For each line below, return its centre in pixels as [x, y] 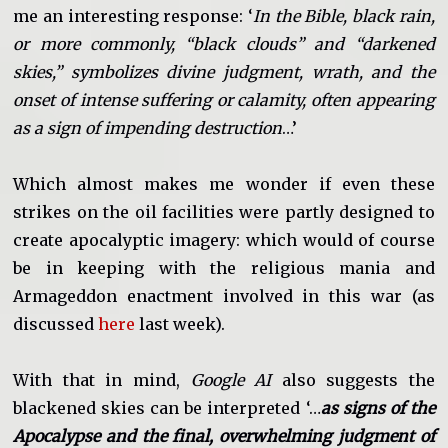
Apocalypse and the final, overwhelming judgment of [224, 435]
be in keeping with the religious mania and [224, 267]
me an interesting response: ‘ [133, 15]
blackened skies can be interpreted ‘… [167, 407]
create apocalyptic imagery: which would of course [224, 239]
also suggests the [353, 379]
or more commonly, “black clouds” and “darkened [224, 43]
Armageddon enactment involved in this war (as [224, 295]
